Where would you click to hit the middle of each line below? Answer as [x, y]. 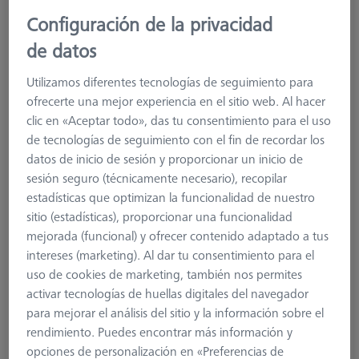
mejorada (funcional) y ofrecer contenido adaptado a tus [178, 236]
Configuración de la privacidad [150, 24]
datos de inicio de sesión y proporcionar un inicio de [165, 159]
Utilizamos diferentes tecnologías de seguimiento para [170, 82]
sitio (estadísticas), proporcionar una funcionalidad [160, 217]
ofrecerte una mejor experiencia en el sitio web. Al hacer [176, 101]
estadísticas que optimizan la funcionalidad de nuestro [171, 198]
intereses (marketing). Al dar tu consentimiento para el [171, 255]
